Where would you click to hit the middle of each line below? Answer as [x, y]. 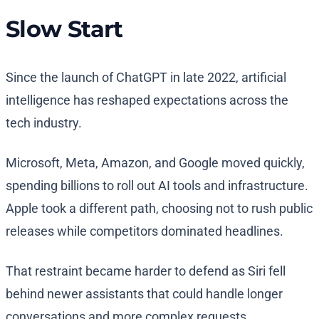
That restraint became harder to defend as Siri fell [146, 271]
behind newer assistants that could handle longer [144, 294]
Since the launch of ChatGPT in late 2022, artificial [146, 78]
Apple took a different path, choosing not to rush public [159, 209]
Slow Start [64, 29]
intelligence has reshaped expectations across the [147, 100]
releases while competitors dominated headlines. [145, 231]
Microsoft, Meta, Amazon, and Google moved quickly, [155, 163]
